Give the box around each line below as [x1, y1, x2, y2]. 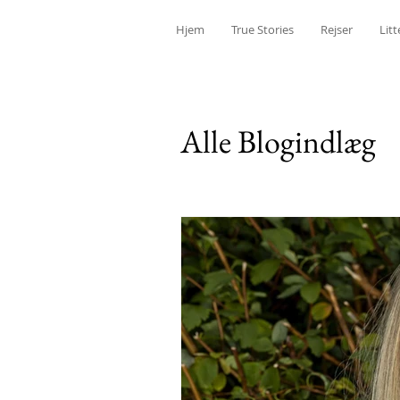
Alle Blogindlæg [180, 121, 376, 162]
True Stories [231, 21, 294, 37]
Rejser [321, 21, 353, 37]
